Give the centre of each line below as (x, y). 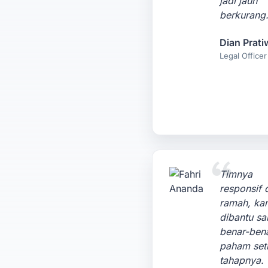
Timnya (236, 174)
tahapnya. (241, 260)
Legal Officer (243, 56)
